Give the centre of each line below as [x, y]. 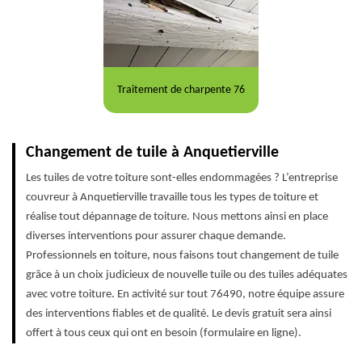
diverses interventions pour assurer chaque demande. [156, 237]
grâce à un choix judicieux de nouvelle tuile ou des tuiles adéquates [187, 276]
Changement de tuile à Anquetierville [152, 153]
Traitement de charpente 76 [181, 90]
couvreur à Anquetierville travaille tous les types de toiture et [172, 198]
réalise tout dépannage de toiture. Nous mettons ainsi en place [177, 217]
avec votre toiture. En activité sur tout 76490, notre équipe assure [185, 295]
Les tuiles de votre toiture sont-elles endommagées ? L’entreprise [182, 179]
